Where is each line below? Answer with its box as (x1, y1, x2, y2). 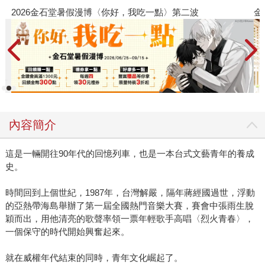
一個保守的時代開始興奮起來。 (5, 227, 130, 237)
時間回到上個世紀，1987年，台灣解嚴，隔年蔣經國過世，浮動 (5, 188, 255, 198)
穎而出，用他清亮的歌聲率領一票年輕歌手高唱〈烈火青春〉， (5, 214, 254, 224)
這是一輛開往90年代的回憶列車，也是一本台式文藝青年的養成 (5, 148, 254, 159)
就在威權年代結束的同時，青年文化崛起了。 (5, 253, 183, 263)
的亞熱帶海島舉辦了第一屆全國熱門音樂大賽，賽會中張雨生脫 (5, 201, 254, 211)
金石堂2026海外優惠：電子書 (17, 7, 134, 17)
